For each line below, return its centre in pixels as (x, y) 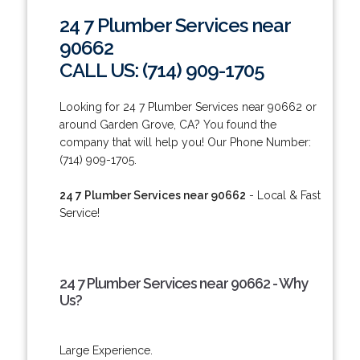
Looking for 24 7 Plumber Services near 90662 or (188, 106)
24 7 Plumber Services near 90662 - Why (183, 283)
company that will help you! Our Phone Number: (185, 142)
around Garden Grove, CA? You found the (168, 124)
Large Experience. (106, 350)
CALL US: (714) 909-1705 (162, 70)
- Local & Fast (283, 195)
